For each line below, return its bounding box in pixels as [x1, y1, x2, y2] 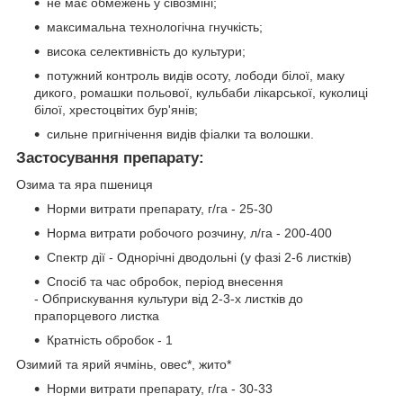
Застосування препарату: [16, 148, 204, 166]
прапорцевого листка [34, 309, 159, 324]
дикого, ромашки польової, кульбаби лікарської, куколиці [34, 85, 368, 100]
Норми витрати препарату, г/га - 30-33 [47, 381, 273, 397]
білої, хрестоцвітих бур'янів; [34, 102, 198, 117]
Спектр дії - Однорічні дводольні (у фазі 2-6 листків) [47, 250, 352, 265]
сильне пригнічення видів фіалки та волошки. [47, 126, 314, 141]
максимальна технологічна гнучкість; [47, 19, 263, 34]
